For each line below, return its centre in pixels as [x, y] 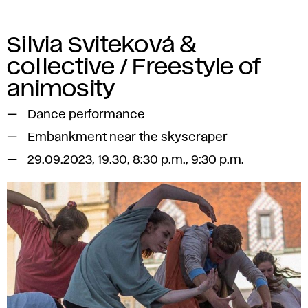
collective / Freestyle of [134, 67]
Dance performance [86, 114]
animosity [61, 89]
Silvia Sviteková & [102, 45]
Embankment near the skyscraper [128, 137]
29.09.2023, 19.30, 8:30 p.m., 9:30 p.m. [136, 160]
